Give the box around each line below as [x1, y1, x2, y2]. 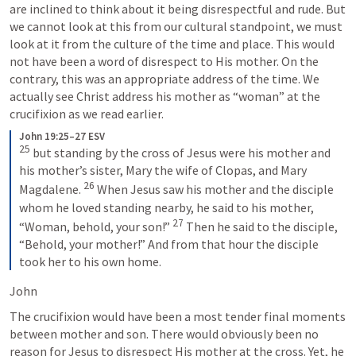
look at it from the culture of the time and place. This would [10, 35, 335, 52]
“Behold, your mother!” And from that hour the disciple [19, 235, 319, 252]
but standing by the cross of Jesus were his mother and [30, 145, 331, 161]
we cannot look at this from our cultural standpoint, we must [10, 17, 342, 34]
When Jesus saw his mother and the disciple [95, 181, 334, 198]
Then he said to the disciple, [184, 218, 338, 234]
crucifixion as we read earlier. [10, 105, 164, 122]
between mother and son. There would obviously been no [10, 325, 319, 342]
